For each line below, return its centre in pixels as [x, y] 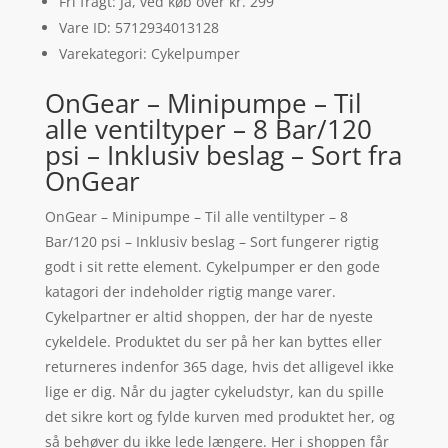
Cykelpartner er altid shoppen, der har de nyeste [208, 316]
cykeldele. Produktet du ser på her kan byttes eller [213, 341]
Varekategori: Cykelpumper [149, 53]
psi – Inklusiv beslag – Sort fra [223, 154]
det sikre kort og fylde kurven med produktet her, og [219, 416]
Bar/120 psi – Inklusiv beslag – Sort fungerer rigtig [211, 241]
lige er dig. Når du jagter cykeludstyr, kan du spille [214, 391]
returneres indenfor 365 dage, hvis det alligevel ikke [219, 366]
